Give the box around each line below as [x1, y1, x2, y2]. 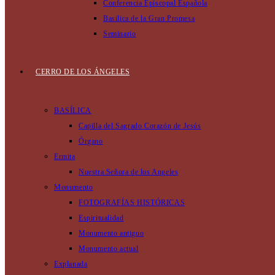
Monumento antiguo [79, 229, 144, 238]
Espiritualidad [79, 214, 124, 222]
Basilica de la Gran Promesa [103, 14, 195, 23]
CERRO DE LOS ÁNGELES [36, 68, 130, 76]
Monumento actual [79, 244, 139, 253]
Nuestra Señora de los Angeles [79, 168, 179, 176]
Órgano [79, 137, 103, 145]
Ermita [54, 152, 76, 161]
